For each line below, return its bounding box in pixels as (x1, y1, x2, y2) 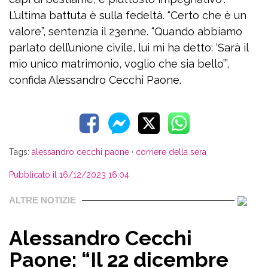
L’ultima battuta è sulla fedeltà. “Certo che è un (9, 9, 246, 22)
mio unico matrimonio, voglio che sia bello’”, (9, 57, 229, 70)
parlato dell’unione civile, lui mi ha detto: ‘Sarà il (9, 41, 248, 54)
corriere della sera (136, 147, 206, 157)
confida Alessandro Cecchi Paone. (9, 74, 181, 86)
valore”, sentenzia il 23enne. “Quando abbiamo (9, 25, 242, 38)
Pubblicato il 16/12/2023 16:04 (9, 170, 129, 179)
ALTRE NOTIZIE (9, 195, 76, 205)
